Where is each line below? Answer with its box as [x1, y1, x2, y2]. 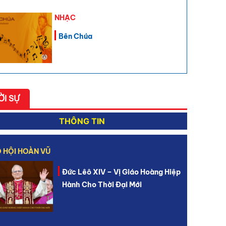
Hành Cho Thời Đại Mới [62, 180, 142, 189]
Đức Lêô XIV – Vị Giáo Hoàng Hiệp [62, 167, 181, 177]
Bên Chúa [59, 31, 93, 41]
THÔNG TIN [59, 116, 105, 126]
